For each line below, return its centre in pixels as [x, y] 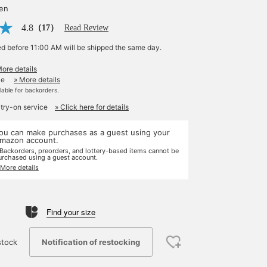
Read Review [86, 28]
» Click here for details [92, 107]
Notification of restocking [91, 242]
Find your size [71, 212]
